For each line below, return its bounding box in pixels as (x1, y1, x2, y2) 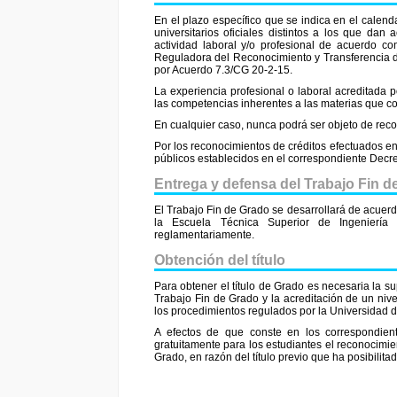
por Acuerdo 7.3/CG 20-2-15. (154, 63, 292, 76)
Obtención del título (154, 253, 285, 269)
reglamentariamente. (154, 229, 254, 242)
